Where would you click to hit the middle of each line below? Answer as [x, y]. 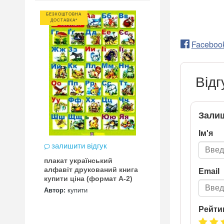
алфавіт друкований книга [91, 170]
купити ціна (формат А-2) [101, 179]
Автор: [55, 190]
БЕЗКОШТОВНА [64, 14]
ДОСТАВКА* [64, 20]
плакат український [78, 161]
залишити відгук [79, 146]
